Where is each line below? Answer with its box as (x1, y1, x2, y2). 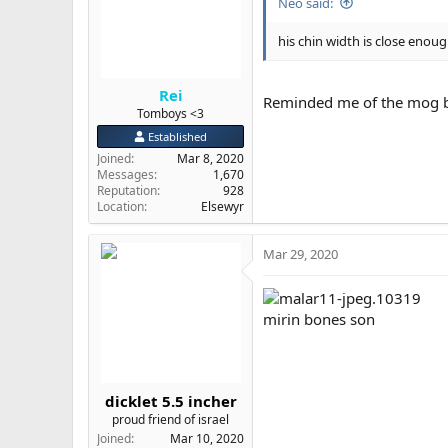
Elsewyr (201, 198, 244, 215)
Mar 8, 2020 (177, 150, 244, 167)
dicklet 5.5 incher (104, 390, 237, 411)
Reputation (97, 182, 157, 199)
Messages (97, 166, 154, 183)
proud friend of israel (112, 410, 229, 428)
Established (145, 129, 208, 144)
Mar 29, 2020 (263, 245, 338, 263)
